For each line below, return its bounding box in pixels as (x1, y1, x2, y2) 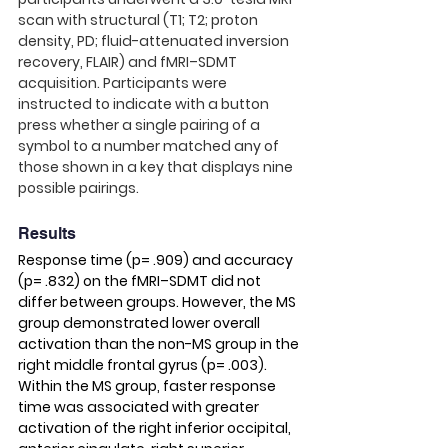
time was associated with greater (18, 397, 262, 417)
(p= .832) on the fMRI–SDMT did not (18, 271, 264, 291)
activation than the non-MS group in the (18, 334, 302, 354)
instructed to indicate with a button (18, 94, 272, 114)
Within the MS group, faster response (18, 376, 279, 396)
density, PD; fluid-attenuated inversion (18, 31, 292, 51)
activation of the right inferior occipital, (18, 418, 294, 438)
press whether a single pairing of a (18, 115, 263, 135)
